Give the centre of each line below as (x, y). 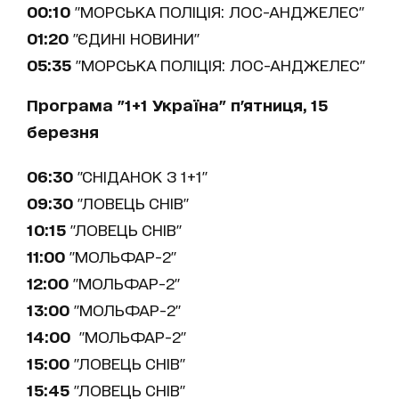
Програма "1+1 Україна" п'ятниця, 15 (177, 104)
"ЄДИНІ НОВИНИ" (134, 37)
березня (63, 131)
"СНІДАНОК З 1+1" (140, 175)
